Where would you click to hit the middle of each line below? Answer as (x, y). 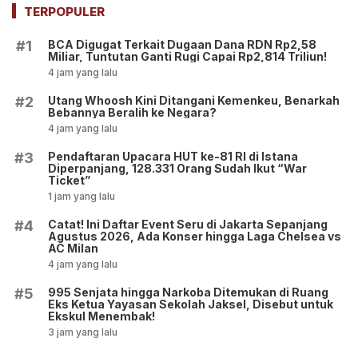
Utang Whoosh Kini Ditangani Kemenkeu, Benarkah (194, 100)
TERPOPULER (64, 11)
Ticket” (69, 180)
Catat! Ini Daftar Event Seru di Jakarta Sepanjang (188, 224)
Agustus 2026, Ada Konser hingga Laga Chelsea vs (195, 236)
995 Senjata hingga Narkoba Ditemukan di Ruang (188, 292)
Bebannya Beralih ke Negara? (132, 112)
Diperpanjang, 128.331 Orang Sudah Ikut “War (177, 168)
